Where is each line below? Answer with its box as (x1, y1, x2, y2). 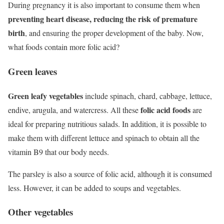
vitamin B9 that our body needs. (8, 146, 109, 157)
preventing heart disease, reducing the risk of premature (8, 13, 197, 25)
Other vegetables (8, 205, 73, 219)
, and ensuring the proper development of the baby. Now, (25, 27, 203, 38)
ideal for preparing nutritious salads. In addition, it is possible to (8, 118, 206, 129)
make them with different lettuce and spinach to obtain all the (8, 132, 199, 143)
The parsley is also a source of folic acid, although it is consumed (8, 168, 212, 179)
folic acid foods (140, 103, 190, 115)
